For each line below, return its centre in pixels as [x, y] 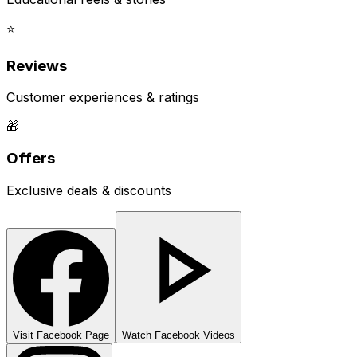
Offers [31, 159]
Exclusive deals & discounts [89, 190]
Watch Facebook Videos [178, 335]
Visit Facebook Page [61, 335]
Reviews [37, 65]
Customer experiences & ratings [103, 98]
